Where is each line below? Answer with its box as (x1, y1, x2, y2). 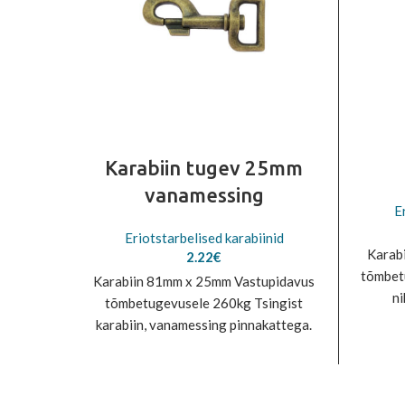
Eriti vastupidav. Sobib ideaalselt (107, 338, 301, 354)
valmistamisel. (162, 381, 246, 398)
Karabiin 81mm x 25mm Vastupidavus (93, 273, 315, 289)
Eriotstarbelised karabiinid (124, 230, 284, 246)
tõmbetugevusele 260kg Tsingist (105, 295, 303, 311)
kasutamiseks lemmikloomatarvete (101, 360, 306, 376)
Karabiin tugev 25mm (105, 156, 303, 179)
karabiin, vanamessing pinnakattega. (96, 316, 312, 333)
